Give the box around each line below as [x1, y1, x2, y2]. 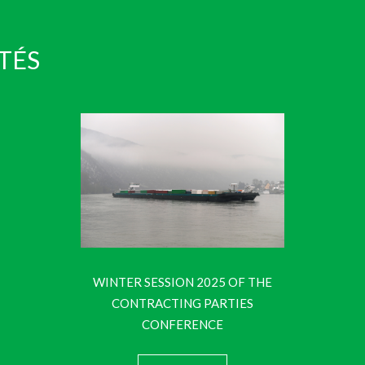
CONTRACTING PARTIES [112, 296, 253, 311]
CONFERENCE [142, 317, 223, 332]
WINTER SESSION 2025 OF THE [93, 275, 272, 290]
